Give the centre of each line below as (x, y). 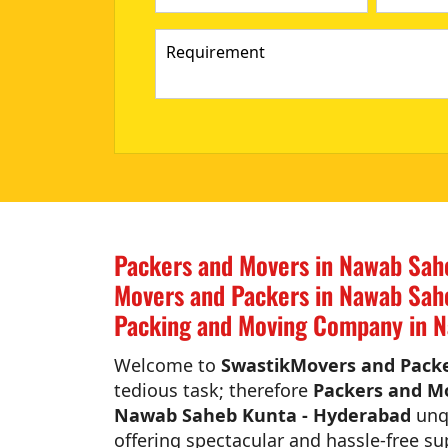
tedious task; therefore (213, 390)
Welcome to (167, 365)
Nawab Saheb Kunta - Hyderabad (262, 415)
